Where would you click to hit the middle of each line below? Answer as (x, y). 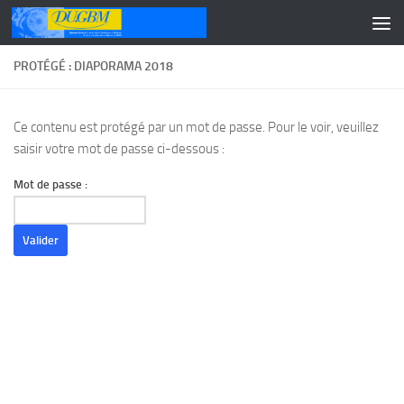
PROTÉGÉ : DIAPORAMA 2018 (93, 66)
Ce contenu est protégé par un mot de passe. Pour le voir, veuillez (196, 127)
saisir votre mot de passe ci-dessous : (119, 149)
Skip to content (72, 26)
